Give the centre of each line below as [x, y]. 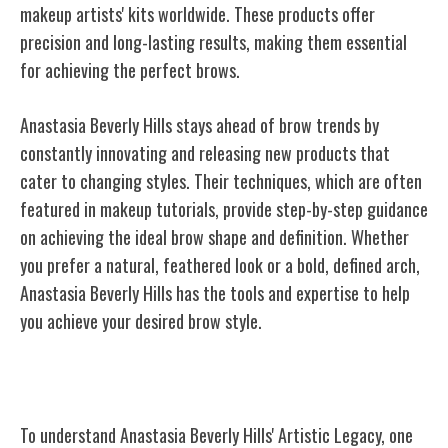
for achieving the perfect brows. [130, 69]
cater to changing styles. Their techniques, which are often [221, 180]
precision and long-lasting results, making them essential [213, 41]
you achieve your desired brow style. [141, 320]
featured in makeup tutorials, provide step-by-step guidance [224, 208]
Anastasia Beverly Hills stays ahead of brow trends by [199, 124]
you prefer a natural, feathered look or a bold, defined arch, [220, 264]
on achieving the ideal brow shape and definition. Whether [214, 236]
